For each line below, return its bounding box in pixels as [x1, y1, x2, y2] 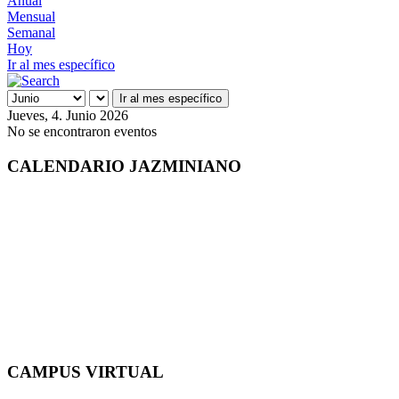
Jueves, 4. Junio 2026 [7, 108, 128, 124]
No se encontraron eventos [7, 124, 157, 140]
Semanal [7, 25, 55, 41]
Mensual [7, 9, 55, 25]
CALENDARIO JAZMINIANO [7, 156, 241, 175]
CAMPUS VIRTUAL [7, 362, 164, 382]
